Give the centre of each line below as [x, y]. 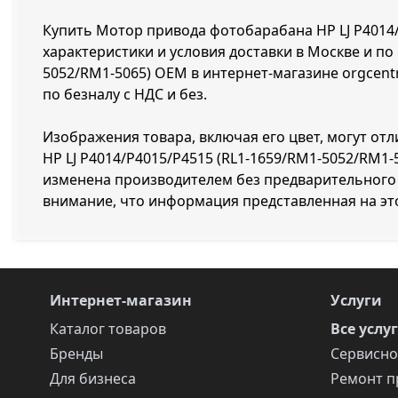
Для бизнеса [93, 378]
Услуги [356, 300]
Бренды [76, 354]
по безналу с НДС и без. [125, 94]
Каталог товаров [108, 329]
